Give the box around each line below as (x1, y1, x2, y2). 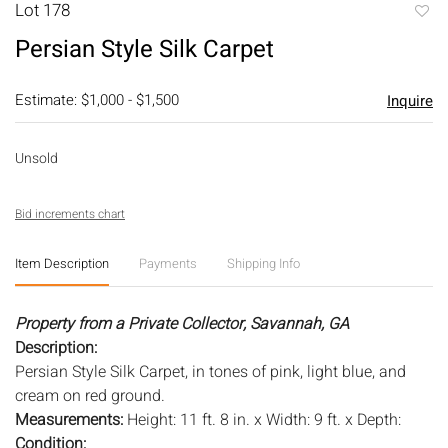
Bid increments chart (15, 204, 125, 223)
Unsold (15, 147, 58, 169)
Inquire (386, 89, 433, 112)
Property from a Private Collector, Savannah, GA (15, 311, 349, 336)
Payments (139, 253, 197, 273)
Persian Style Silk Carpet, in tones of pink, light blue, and (15, 359, 406, 384)
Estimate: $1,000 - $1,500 (15, 88, 179, 111)
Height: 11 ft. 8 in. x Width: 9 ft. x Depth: (127, 407, 401, 432)
